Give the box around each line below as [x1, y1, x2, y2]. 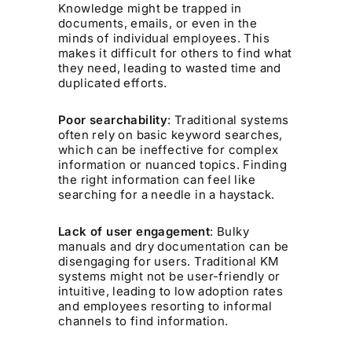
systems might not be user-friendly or [58, 268, 280, 284]
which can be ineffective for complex [58, 141, 279, 157]
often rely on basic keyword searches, [58, 126, 283, 142]
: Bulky [210, 223, 250, 239]
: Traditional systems [167, 112, 289, 127]
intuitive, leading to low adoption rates [58, 283, 284, 299]
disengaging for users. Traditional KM [58, 253, 280, 269]
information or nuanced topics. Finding [58, 156, 288, 172]
